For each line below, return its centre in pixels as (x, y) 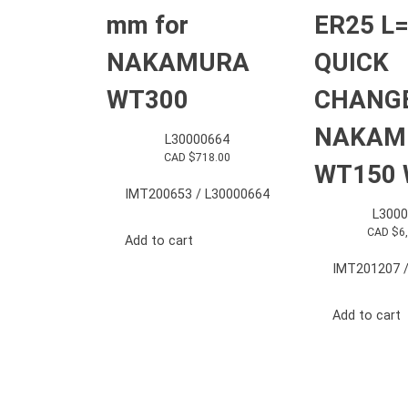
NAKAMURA (178, 62)
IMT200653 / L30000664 (197, 195)
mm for (148, 25)
